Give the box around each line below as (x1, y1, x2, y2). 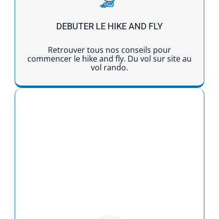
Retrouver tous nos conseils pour (48, 44, 171, 55)
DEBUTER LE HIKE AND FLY (56, 21, 163, 31)
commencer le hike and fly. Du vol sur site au (27, 53, 192, 64)
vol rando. (91, 62, 128, 73)
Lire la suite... (86, 100, 133, 111)
